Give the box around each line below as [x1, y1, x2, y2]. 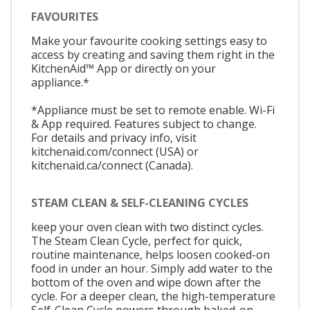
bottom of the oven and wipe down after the [31, 274, 261, 290]
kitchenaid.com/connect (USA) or [31, 144, 199, 160]
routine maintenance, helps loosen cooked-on [31, 246, 270, 262]
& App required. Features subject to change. [31, 116, 257, 132]
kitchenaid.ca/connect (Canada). [31, 158, 193, 174]
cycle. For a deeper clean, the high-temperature [31, 288, 275, 304]
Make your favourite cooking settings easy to [31, 33, 267, 49]
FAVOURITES [31, 9, 98, 25]
